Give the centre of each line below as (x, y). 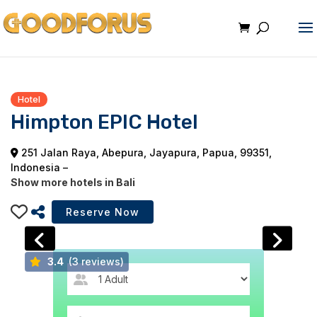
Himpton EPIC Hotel (104, 122)
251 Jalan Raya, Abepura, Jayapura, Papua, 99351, (145, 152)
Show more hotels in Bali (73, 182)
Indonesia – (39, 167)
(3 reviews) (95, 261)
